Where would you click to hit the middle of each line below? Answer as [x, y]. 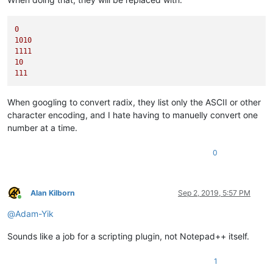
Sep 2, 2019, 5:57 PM [214, 193]
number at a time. [42, 127]
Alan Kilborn [53, 193]
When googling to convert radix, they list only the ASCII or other [134, 102]
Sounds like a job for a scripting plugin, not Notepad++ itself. [128, 236]
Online [30, 202]
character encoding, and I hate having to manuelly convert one [133, 115]
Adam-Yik [34, 213]
